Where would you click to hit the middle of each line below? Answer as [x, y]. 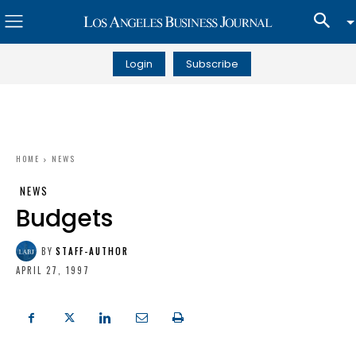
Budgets [64, 219]
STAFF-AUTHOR [92, 251]
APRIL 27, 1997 [53, 271]
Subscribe [212, 64]
